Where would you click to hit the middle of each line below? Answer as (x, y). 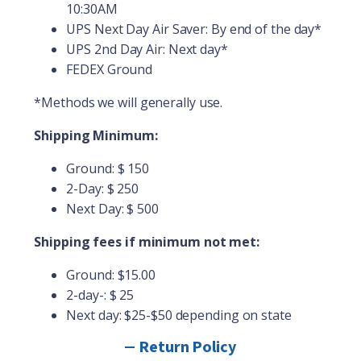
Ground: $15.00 (111, 274)
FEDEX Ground (110, 69)
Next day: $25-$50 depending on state (179, 315)
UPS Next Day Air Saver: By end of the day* (194, 29)
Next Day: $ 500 (112, 208)
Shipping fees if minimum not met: (147, 241)
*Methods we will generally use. (129, 102)
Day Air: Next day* (172, 49)
